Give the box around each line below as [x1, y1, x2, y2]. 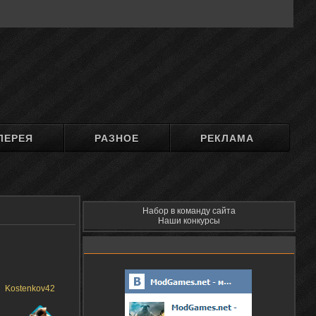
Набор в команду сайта [142, 206, 236, 216]
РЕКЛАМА [200, 133, 255, 144]
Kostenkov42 [5, 284, 55, 293]
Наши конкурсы [158, 216, 220, 226]
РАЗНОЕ [95, 133, 140, 144]
